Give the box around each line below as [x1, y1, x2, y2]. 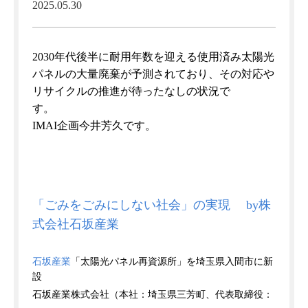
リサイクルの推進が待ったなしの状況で [32, 85, 230, 97]
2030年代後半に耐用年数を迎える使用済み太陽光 [32, 51, 274, 63]
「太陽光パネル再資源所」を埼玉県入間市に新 [71, 256, 273, 267]
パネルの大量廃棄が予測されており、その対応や [32, 68, 274, 80]
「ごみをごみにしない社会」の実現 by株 [32, 198, 271, 212]
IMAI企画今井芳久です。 [32, 120, 156, 131]
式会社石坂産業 [32, 217, 119, 231]
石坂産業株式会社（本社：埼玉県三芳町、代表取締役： [32, 289, 273, 300]
